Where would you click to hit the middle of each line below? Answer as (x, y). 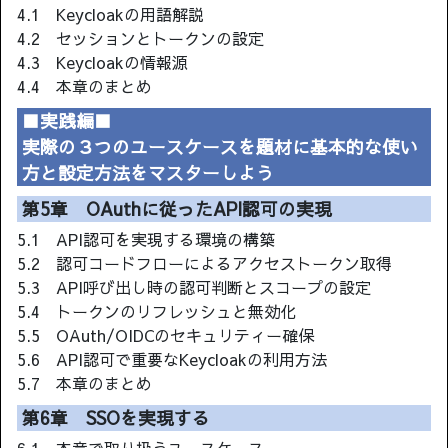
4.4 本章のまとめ (84, 86)
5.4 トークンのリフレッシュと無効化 (156, 311)
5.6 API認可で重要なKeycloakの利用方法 (172, 359)
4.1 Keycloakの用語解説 (110, 14)
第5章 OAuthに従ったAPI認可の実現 (177, 209)
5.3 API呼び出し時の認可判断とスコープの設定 (194, 287)
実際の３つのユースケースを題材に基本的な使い (220, 147)
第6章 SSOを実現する (116, 418)
